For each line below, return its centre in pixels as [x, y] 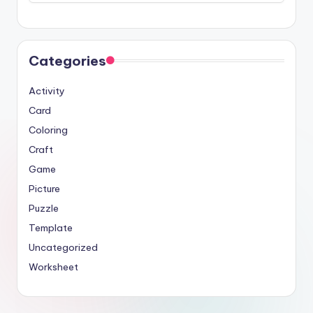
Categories [67, 60]
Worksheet [53, 267]
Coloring [48, 130]
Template [51, 227]
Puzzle [44, 208]
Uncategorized [63, 247]
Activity [47, 90]
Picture [44, 188]
